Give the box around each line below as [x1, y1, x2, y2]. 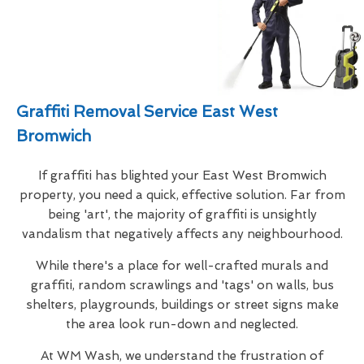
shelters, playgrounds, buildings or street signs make [25, 297, 339, 312]
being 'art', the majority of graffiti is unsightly [47, 206, 317, 222]
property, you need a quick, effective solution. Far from [19, 187, 345, 202]
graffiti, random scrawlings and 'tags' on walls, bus [30, 277, 334, 292]
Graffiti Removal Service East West [16, 102, 278, 121]
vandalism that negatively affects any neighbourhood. [21, 226, 343, 241]
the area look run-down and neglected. [66, 316, 298, 331]
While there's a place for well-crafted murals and [36, 258, 328, 273]
